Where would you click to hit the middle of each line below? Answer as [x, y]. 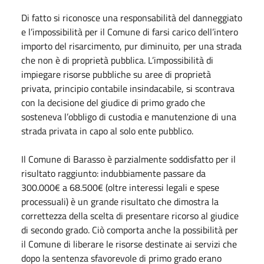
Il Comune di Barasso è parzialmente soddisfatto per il [128, 159]
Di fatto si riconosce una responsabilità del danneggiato [132, 17]
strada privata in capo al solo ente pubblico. [107, 131]
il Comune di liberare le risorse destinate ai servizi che [129, 244]
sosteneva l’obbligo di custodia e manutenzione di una [129, 116]
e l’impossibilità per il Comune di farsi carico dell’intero [130, 32]
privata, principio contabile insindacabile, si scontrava [128, 88]
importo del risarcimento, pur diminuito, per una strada [131, 46]
